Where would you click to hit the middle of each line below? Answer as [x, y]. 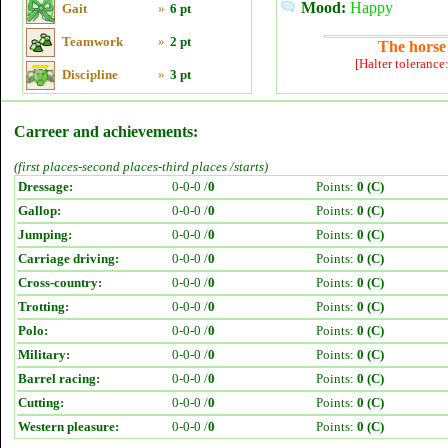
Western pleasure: [68, 426]
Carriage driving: [68, 258]
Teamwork [92, 41]
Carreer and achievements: [106, 131]
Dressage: [45, 186]
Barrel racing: [59, 378]
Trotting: [43, 306]
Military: [44, 354]
